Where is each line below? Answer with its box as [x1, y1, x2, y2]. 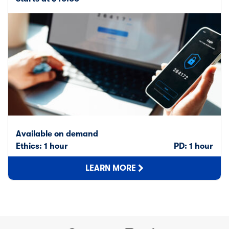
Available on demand [16, 129, 98, 139]
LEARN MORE [85, 163, 136, 173]
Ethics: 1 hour [16, 141, 68, 151]
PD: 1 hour [174, 141, 213, 151]
